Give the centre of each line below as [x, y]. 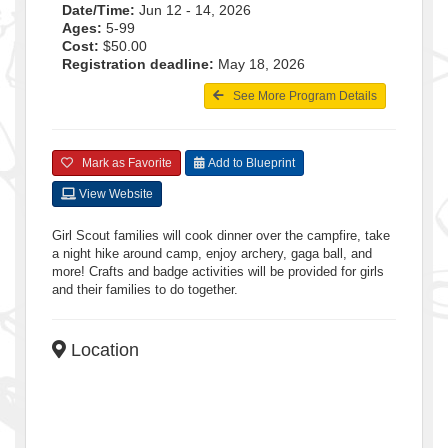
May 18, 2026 [259, 63]
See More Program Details [300, 95]
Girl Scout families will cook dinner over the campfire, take [221, 235]
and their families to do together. [145, 289]
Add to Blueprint [250, 162]
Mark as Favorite [122, 162]
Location [102, 349]
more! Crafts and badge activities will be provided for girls [218, 271]
